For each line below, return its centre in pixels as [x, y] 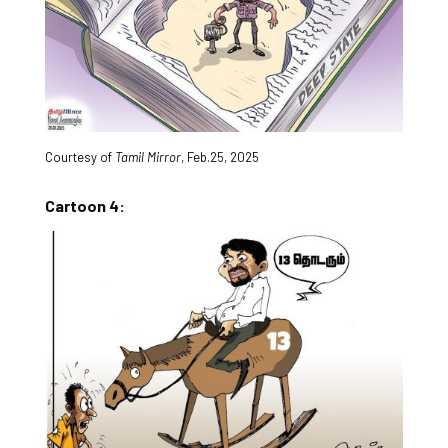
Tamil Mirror [147, 156]
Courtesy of [79, 156]
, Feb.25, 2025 [219, 156]
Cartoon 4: [84, 205]
